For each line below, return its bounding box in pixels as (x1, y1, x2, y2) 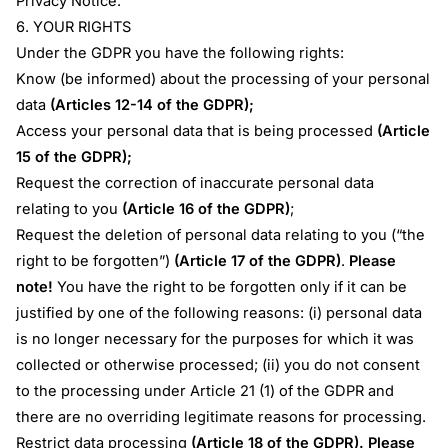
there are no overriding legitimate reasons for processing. (16, 407, 427, 426)
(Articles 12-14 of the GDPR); (50, 95, 255, 114)
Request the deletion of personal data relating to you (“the (16, 225, 426, 244)
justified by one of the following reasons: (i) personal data (16, 303, 423, 322)
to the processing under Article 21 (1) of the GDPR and (16, 381, 395, 400)
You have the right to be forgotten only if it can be (53, 277, 408, 296)
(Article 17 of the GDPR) (174, 251, 342, 270)
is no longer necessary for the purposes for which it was (16, 329, 415, 348)
